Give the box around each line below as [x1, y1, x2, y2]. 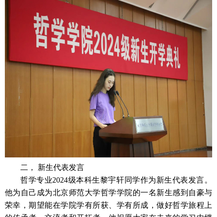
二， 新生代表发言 [20, 163, 84, 171]
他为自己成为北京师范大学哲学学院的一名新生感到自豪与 [5, 188, 212, 197]
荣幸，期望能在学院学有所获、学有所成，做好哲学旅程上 [5, 201, 212, 209]
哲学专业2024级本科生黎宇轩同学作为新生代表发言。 [20, 176, 212, 184]
